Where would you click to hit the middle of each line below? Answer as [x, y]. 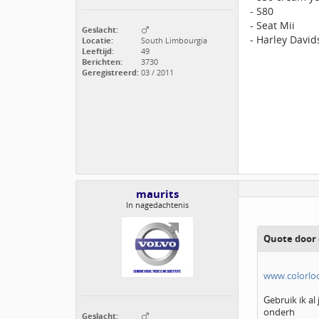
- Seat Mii [272, 25]
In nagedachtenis [157, 205]
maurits [157, 194]
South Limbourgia [173, 40]
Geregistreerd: [110, 72]
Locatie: [98, 40]
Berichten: [102, 62]
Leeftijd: [98, 51]
